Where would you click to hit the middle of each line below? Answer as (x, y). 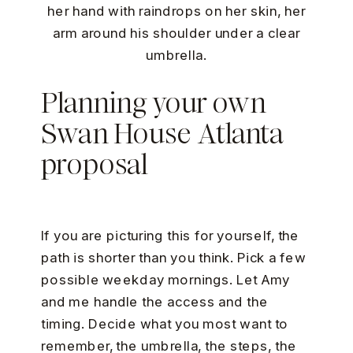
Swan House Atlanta (162, 135)
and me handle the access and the (154, 303)
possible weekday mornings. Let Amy (165, 281)
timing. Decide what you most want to (164, 325)
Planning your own (153, 104)
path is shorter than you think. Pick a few (173, 258)
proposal (94, 165)
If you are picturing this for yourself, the (170, 236)
